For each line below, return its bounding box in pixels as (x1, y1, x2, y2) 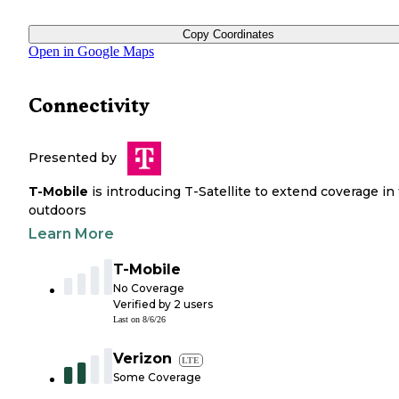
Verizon (113, 350, 172, 368)
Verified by (113, 297, 174, 312)
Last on (113, 314, 142, 325)
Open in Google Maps (28, 44, 154, 60)
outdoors (28, 202, 86, 219)
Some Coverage (113, 370, 201, 385)
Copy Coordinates (182, 28, 274, 42)
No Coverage (113, 281, 184, 296)
